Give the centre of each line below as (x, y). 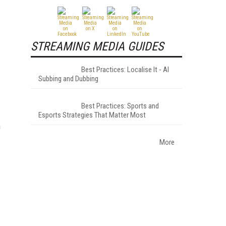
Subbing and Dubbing (68, 78)
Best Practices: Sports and (120, 106)
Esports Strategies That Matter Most (92, 115)
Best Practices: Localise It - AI (125, 69)
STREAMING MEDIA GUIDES (97, 46)
